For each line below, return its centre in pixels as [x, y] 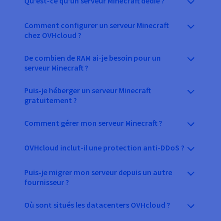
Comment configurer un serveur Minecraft [96, 25]
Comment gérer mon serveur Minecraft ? [93, 123]
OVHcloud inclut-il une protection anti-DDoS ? [104, 148]
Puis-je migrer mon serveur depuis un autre [98, 172]
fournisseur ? [47, 182]
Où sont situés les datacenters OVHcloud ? [97, 205]
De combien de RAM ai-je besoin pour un [92, 58]
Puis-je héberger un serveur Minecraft [88, 91]
